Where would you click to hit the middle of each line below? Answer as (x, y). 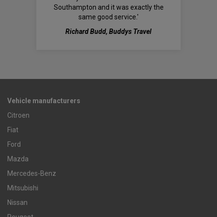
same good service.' (108, 17)
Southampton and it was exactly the (108, 7)
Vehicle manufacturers (44, 101)
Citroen (18, 115)
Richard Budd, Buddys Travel (108, 31)
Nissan (17, 202)
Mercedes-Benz (32, 173)
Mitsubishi (23, 188)
